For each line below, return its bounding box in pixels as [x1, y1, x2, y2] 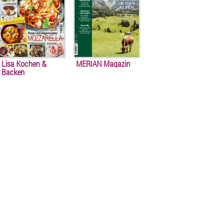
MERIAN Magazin [76, 58, 130, 69]
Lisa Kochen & [1, 58, 46, 69]
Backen [1, 66, 25, 78]
